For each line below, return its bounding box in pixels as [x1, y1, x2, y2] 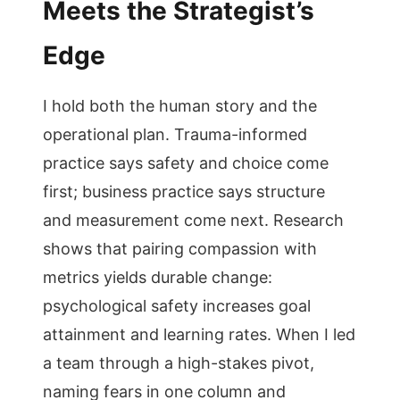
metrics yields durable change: [43, 268, 272, 287]
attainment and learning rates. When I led [43, 325, 355, 344]
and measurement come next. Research [43, 211, 344, 229]
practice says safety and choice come [43, 154, 329, 172]
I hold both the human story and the [43, 96, 317, 115]
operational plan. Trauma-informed [43, 125, 307, 144]
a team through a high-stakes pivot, [43, 354, 314, 372]
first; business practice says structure [43, 182, 325, 201]
